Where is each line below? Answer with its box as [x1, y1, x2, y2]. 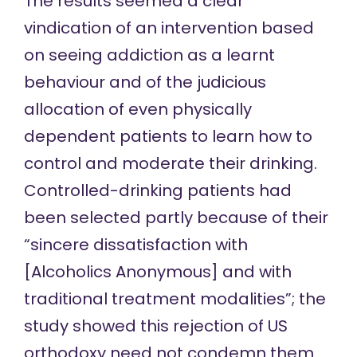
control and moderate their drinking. [23, 151, 317, 175]
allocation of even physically [23, 97, 252, 120]
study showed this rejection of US [23, 314, 288, 337]
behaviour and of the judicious [23, 70, 266, 93]
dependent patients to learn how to [23, 124, 312, 147]
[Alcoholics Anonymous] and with [23, 260, 292, 283]
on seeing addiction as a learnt [23, 43, 275, 66]
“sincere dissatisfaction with [23, 233, 248, 256]
